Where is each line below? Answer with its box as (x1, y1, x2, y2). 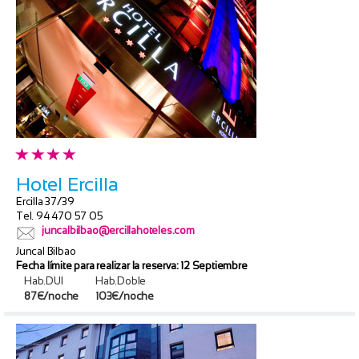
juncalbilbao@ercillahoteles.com (42, 224, 195, 236)
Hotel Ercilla (16, 172, 119, 195)
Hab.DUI (24, 274, 63, 287)
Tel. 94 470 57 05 (16, 209, 103, 222)
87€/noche (24, 289, 79, 302)
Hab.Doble (95, 274, 147, 287)
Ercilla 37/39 (16, 195, 75, 208)
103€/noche (95, 289, 154, 302)
